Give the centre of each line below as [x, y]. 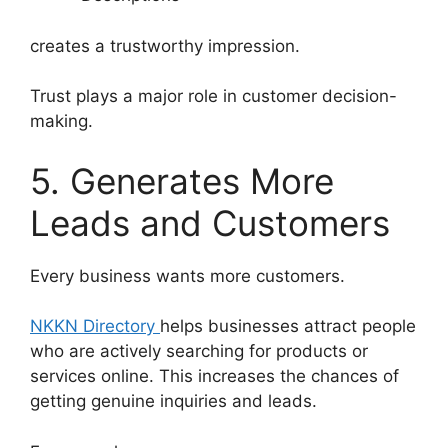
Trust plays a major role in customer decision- [213, 96]
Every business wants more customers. [187, 275]
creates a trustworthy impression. [165, 45]
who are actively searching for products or [199, 351]
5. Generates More [182, 180]
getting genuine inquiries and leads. [173, 401]
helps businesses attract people [288, 326]
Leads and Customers [210, 222]
